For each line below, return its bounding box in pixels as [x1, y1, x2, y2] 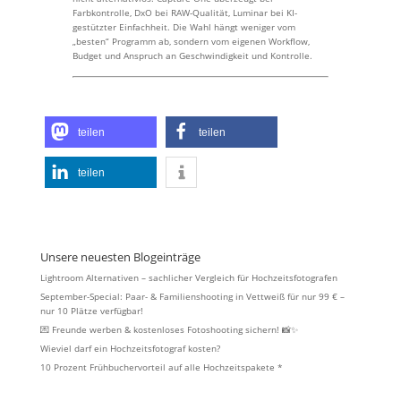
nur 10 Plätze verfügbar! [39, 304, 143, 317]
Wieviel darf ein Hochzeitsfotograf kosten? [39, 342, 220, 354]
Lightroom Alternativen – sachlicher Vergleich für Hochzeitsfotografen [39, 271, 337, 284]
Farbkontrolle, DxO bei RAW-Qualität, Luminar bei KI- [72, 6, 297, 19]
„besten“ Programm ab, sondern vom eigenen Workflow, [72, 35, 310, 47]
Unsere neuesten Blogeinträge [39, 249, 200, 265]
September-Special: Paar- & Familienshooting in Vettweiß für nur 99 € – [39, 290, 345, 303]
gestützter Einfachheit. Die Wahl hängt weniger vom [72, 21, 295, 33]
